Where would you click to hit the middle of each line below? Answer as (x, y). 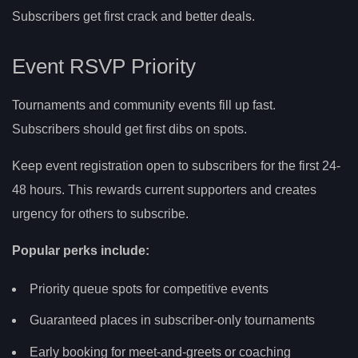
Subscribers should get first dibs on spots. (129, 129)
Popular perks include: (81, 251)
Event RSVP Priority (104, 67)
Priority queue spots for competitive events (149, 288)
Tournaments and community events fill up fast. (144, 105)
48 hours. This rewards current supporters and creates (164, 190)
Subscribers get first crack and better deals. (133, 16)
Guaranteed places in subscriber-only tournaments (172, 320)
